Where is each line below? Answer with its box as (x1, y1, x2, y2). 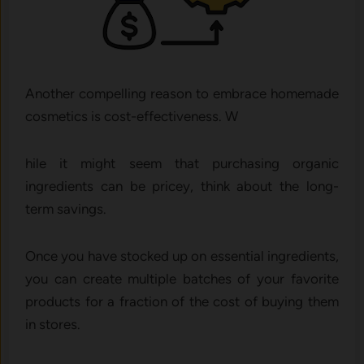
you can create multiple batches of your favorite (25, 270, 339, 287)
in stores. (25, 315, 84, 332)
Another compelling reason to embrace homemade (25, 84, 339, 102)
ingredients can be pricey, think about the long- (25, 177, 339, 194)
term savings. (25, 200, 110, 217)
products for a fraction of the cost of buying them (25, 292, 339, 310)
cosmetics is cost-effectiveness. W (25, 107, 239, 124)
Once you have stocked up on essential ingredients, (25, 247, 339, 264)
